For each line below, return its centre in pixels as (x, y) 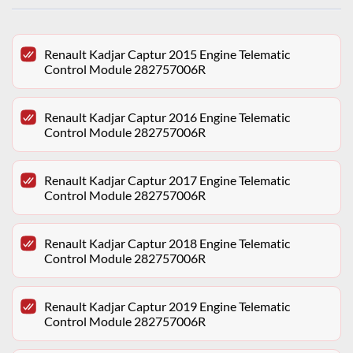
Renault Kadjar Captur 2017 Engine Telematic (167, 180)
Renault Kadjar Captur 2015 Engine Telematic (167, 54)
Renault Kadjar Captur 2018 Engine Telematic (167, 243)
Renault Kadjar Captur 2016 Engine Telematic (167, 117)
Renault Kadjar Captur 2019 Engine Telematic (167, 307)
